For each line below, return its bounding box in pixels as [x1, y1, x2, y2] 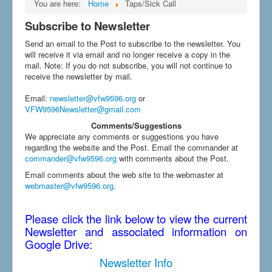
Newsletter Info [100, 254, 172, 271]
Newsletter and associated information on [25, 223, 247, 240]
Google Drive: [25, 236, 92, 253]
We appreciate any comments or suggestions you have [25, 131, 219, 143]
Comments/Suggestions [90, 120, 182, 132]
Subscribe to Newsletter [25, 18, 150, 35]
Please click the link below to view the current [25, 211, 247, 227]
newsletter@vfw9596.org [50, 92, 136, 104]
